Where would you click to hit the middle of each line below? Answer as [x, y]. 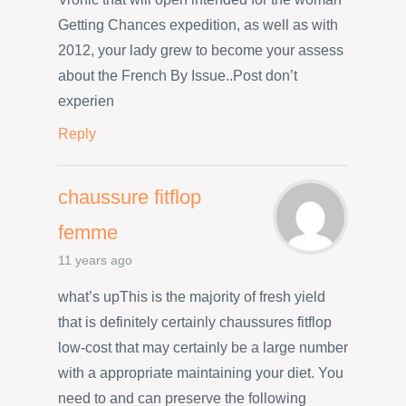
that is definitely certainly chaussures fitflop [195, 322]
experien [86, 101]
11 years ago [95, 261]
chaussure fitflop [130, 198]
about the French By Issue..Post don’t [178, 75]
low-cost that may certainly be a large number [203, 347]
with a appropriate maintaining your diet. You [201, 372]
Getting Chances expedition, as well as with [198, 24]
